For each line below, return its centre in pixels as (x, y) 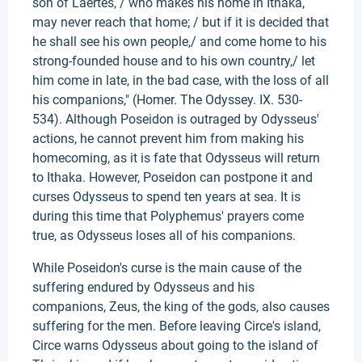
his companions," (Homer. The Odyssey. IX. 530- (167, 100)
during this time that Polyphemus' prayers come (168, 216)
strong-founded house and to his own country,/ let (174, 61)
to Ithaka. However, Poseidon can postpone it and (173, 177)
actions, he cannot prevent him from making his (168, 139)
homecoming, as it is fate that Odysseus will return (176, 158)
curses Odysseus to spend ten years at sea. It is (166, 197)
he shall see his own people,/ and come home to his (179, 42)
